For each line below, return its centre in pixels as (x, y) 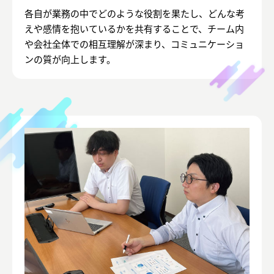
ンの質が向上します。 (70, 59)
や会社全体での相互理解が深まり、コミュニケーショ (134, 44)
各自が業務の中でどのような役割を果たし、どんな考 (135, 13)
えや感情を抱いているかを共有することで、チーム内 (134, 29)
